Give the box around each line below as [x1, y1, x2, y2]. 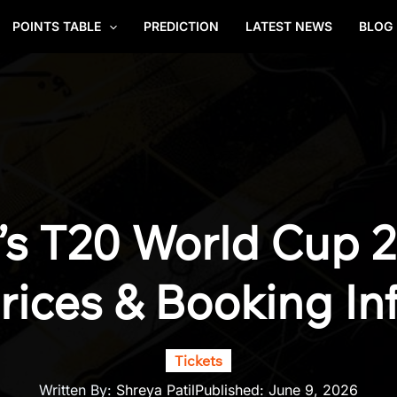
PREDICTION [144, 19, 219, 34]
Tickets [175, 352, 222, 370]
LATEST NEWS [245, 19, 332, 34]
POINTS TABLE [12, 19, 101, 34]
